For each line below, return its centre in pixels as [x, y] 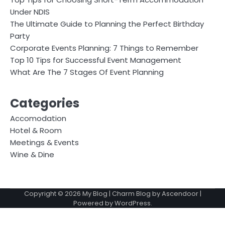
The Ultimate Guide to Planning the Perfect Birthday [107, 24]
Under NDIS [30, 12]
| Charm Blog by [134, 194]
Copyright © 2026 [53, 194]
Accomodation [38, 119]
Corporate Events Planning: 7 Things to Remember [104, 48]
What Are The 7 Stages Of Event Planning [87, 72]
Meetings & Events [44, 143]
